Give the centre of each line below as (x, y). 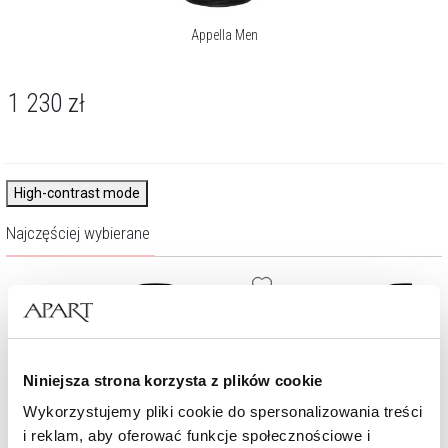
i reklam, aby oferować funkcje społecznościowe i (196, 435)
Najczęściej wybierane (78, 233)
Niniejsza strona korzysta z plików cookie (173, 380)
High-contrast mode (77, 193)
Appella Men (224, 35)
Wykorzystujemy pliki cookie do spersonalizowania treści (223, 411)
